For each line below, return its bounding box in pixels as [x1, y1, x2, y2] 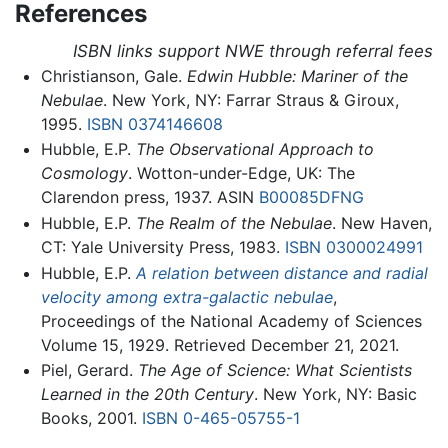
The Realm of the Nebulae [135, 213, 332, 233]
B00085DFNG [258, 187, 364, 208]
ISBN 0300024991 [284, 237, 423, 257]
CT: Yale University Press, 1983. [40, 237, 285, 257]
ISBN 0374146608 [86, 113, 223, 134]
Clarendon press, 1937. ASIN [40, 187, 259, 208]
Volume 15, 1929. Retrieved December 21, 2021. [40, 334, 399, 355]
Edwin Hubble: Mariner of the [186, 65, 408, 86]
